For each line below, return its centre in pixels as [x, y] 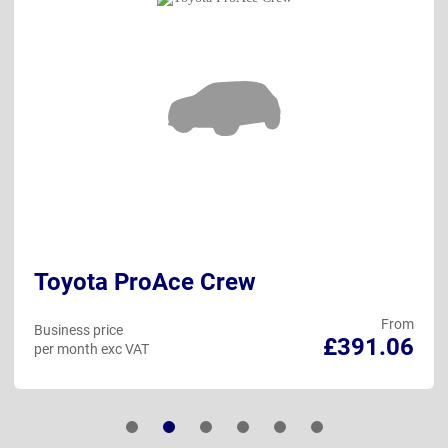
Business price [78, 330]
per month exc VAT [91, 349]
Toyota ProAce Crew [145, 282]
